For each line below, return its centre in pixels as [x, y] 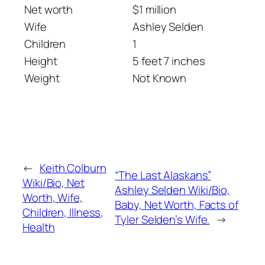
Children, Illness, [63, 212]
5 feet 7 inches [169, 61]
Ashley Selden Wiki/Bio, [173, 190]
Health [39, 227]
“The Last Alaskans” [163, 175]
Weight [42, 78]
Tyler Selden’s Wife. [162, 220]
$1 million [154, 9]
